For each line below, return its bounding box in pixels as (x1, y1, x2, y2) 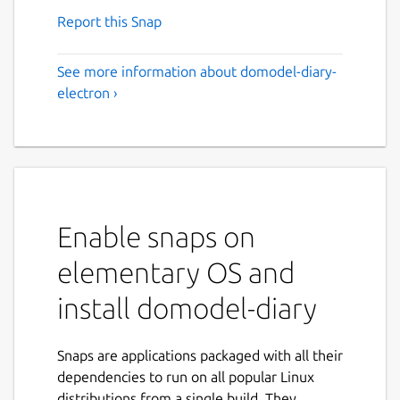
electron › (57, 84, 118, 101)
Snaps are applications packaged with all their (57, 346, 343, 363)
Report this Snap (57, 12, 162, 29)
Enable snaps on (57, 220, 255, 253)
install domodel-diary (57, 291, 317, 324)
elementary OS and (57, 255, 295, 288)
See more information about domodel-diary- (57, 62, 337, 79)
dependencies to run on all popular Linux (57, 368, 314, 385)
